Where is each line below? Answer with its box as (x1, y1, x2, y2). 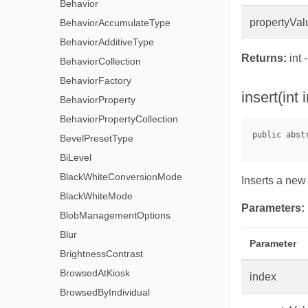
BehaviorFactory (60, 74, 132, 86)
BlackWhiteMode (60, 190, 133, 201)
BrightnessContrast (60, 247, 144, 259)
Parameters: (241, 202, 305, 214)
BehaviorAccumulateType (60, 16, 171, 28)
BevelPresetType (60, 132, 134, 144)
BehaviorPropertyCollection (60, 113, 179, 124)
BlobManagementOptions (60, 209, 171, 221)
